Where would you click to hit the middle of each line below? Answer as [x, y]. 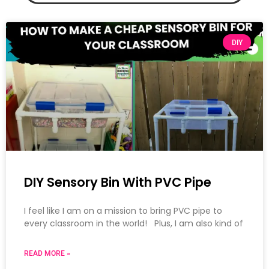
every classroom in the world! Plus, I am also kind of [134, 224]
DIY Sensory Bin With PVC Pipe [118, 183]
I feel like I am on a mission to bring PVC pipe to [123, 211]
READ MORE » [47, 254]
